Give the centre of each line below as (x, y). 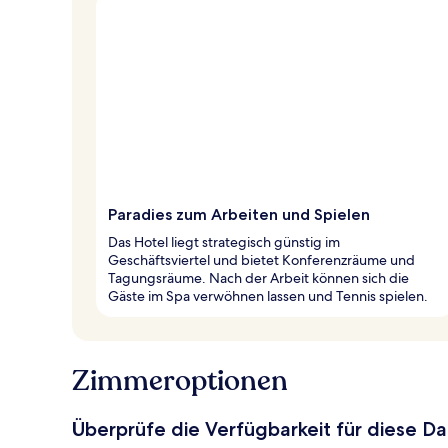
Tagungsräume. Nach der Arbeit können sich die (258, 277)
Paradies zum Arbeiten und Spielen (239, 214)
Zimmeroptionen (180, 380)
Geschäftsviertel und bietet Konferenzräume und (261, 259)
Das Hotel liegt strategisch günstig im (224, 241)
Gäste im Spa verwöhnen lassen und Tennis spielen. (268, 295)
